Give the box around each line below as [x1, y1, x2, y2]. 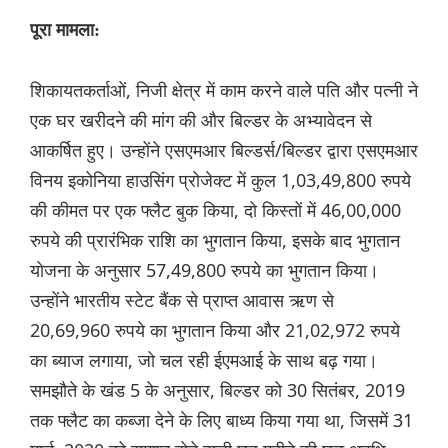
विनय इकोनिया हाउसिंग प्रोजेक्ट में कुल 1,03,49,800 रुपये [30, 168, 411, 193]
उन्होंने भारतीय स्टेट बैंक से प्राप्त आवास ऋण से [30, 288, 334, 313]
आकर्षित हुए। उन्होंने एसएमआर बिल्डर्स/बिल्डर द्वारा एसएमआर [30, 138, 418, 163]
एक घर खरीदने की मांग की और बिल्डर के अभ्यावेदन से [30, 108, 372, 133]
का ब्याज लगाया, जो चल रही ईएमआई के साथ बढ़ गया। [30, 348, 378, 373]
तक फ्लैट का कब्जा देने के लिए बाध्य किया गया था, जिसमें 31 [30, 408, 413, 433]
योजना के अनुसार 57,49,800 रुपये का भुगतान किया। [30, 258, 379, 283]
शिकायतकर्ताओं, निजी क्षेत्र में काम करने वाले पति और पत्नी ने [30, 78, 418, 103]
